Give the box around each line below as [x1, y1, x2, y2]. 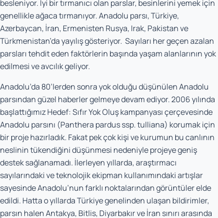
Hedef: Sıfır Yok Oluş [47, 107, 119, 117]
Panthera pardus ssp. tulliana [60, 119, 164, 130]
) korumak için [164, 119, 215, 130]
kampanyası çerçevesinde [119, 107, 213, 117]
